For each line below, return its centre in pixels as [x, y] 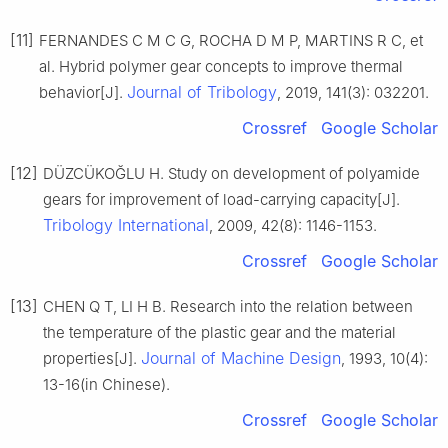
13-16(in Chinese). [106, 384]
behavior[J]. [83, 92]
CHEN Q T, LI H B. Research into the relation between [228, 306]
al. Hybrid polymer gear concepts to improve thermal [221, 66]
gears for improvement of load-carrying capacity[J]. [221, 199]
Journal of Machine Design [241, 357]
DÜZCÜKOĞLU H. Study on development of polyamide [231, 173]
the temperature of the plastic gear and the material [219, 332]
